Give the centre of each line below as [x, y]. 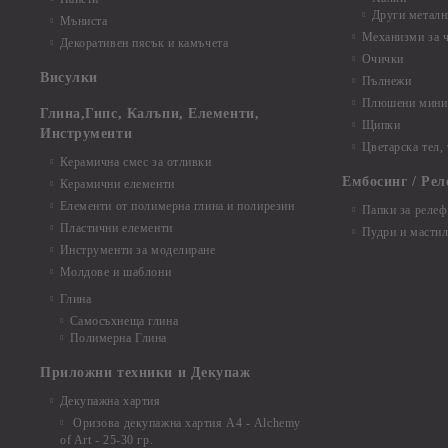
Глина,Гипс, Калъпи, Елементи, [150, 113]
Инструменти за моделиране [137, 250]
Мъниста [83, 21]
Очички [382, 59]
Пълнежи [386, 81]
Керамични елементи [117, 184]
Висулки [69, 77]
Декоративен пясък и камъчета [144, 43]
